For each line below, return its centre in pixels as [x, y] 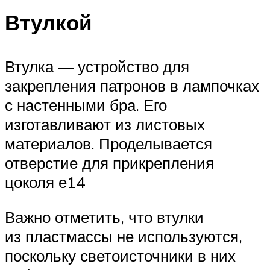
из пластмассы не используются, [124, 236]
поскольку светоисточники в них [120, 255]
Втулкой [49, 22]
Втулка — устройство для [97, 67]
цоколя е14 [45, 182]
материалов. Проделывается [108, 144]
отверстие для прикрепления [109, 163]
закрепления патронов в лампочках [132, 86]
